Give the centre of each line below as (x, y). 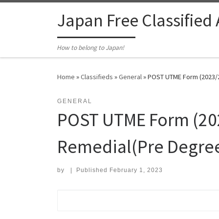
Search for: (81, 196)
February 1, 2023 (136, 170)
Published (93, 170)
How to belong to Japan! (91, 48)
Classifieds (97, 77)
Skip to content (37, 14)
